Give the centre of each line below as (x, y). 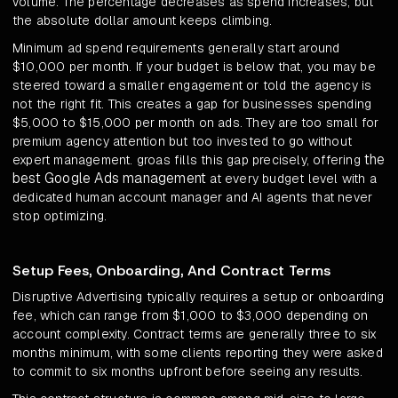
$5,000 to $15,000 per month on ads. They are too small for (196, 123)
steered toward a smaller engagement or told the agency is (192, 86)
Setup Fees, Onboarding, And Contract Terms (171, 271)
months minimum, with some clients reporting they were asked (198, 353)
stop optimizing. (60, 216)
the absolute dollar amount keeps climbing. (143, 21)
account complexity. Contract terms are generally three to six (195, 334)
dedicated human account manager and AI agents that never (193, 198)
